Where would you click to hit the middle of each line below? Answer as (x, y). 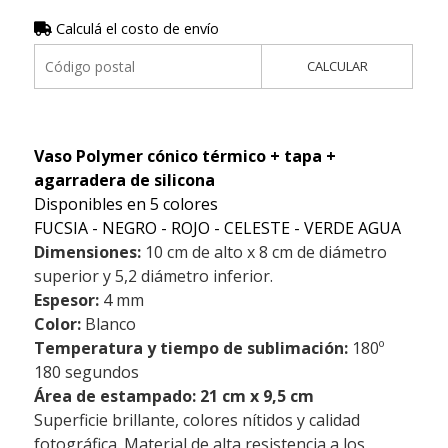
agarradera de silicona (124, 179)
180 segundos (86, 371)
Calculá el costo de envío (135, 28)
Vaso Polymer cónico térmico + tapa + (184, 155)
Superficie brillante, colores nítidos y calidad (196, 419)
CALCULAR (337, 65)
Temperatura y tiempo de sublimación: (190, 347)
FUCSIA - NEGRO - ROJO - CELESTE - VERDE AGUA (217, 227)
